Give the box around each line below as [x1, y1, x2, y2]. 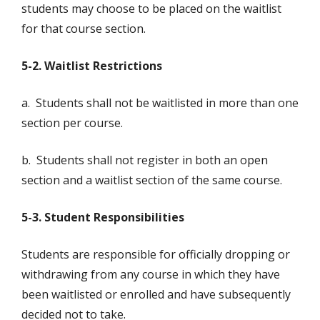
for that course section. [21, 21, 146, 37]
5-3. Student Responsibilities [21, 209, 184, 226]
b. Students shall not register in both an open [21, 152, 268, 169]
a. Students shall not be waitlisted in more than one [21, 95, 299, 111]
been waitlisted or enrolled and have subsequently [21, 286, 291, 303]
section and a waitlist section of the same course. [21, 172, 282, 189]
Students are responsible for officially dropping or [21, 246, 290, 263]
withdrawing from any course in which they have [21, 266, 280, 283]
